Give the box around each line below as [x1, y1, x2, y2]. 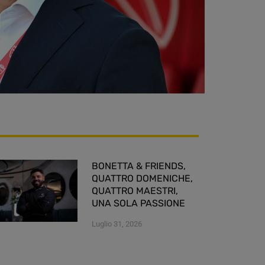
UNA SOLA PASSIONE [92, 197, 185, 209]
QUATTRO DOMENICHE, [92, 172, 193, 184]
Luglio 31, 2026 [92, 219, 142, 228]
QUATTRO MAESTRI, [92, 185, 178, 196]
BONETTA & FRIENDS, [92, 160, 186, 172]
